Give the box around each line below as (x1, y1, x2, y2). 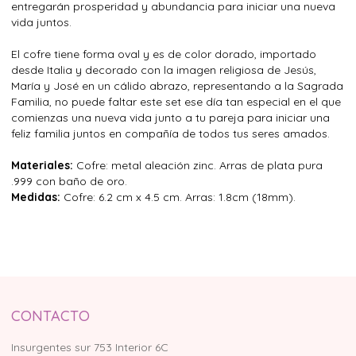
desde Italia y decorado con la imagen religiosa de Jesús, (11, 63, 316, 78)
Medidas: (11, 190, 60, 205)
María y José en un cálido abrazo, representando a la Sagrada (11, 79, 343, 94)
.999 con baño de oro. (11, 174, 127, 189)
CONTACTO (11, 307, 90, 326)
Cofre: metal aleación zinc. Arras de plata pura (73, 158, 323, 173)
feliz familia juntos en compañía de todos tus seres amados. (11, 126, 330, 141)
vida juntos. (11, 15, 72, 30)
